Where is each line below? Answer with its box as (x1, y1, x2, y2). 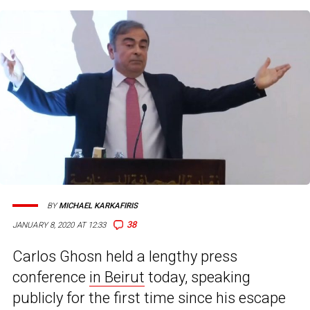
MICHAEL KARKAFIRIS (59, 201, 138, 210)
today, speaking (145, 268, 250, 286)
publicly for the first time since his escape (12, 289, 286, 307)
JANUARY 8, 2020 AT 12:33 (12, 220, 107, 230)
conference (12, 268, 89, 286)
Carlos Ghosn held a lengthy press (12, 248, 237, 266)
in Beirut (89, 268, 145, 286)
